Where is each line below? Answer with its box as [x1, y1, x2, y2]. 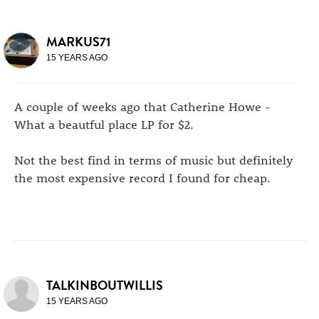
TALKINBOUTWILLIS [46, 276, 163, 295]
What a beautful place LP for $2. [14, 116, 194, 132]
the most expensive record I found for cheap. [14, 169, 271, 185]
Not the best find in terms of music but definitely [14, 152, 293, 167]
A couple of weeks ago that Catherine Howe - [14, 98, 271, 114]
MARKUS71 [46, 32, 110, 51]
